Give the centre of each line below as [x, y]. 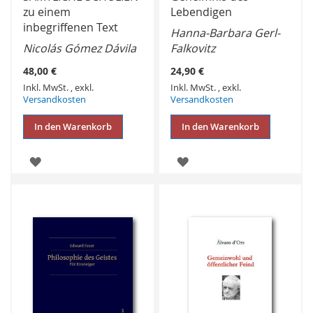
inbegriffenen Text [71, 28]
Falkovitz [193, 49]
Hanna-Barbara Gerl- [226, 33]
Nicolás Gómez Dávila [80, 49]
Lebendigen [202, 12]
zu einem [47, 12]
